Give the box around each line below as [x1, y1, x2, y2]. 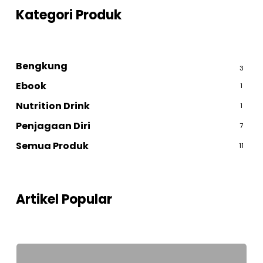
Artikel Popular [15, 190, 112, 208]
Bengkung [15, 59, 68, 73]
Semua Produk [15, 139, 89, 153]
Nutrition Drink [15, 99, 90, 113]
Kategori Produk [15, 6, 122, 24]
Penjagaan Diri [15, 119, 90, 133]
